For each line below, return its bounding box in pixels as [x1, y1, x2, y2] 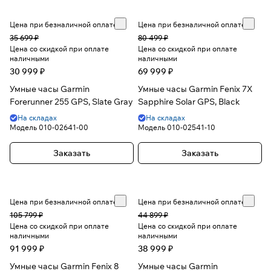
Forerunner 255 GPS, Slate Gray [10, 96, 133, 108]
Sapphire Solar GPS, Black [138, 96, 240, 108]
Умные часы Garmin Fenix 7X [138, 83, 253, 95]
